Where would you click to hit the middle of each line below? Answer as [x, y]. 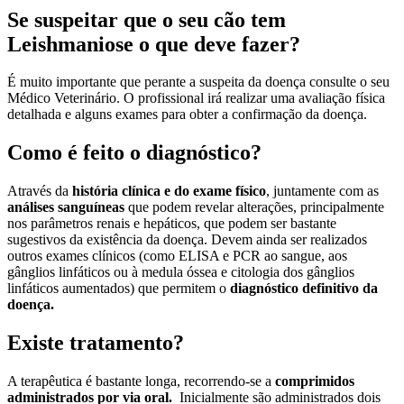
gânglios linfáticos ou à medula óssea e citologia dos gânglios [181, 272]
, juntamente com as [322, 191]
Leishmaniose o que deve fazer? [154, 44]
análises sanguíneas [66, 207]
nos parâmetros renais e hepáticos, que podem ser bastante [172, 224]
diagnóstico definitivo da [304, 289]
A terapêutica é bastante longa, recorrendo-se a [141, 381]
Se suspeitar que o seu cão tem [147, 19]
